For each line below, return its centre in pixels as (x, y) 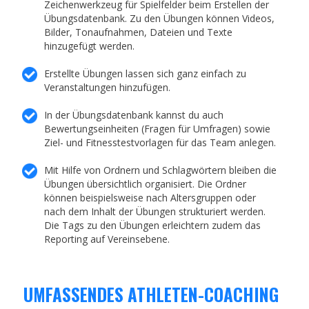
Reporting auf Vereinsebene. (107, 239)
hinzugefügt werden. (90, 46)
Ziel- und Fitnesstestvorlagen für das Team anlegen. (160, 143)
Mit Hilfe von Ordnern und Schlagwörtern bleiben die (161, 170)
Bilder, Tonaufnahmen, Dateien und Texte (139, 32)
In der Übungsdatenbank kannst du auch (134, 115)
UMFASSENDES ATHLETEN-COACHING (151, 295)
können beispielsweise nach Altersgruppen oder (150, 198)
